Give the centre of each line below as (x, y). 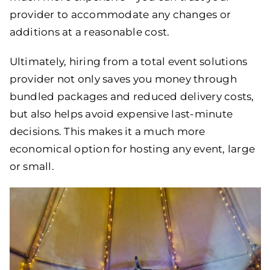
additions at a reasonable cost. (89, 32)
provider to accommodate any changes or (120, 14)
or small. (32, 166)
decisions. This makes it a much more (107, 131)
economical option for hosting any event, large (132, 149)
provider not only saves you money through (123, 79)
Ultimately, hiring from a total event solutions (128, 61)
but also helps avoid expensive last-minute (121, 114)
